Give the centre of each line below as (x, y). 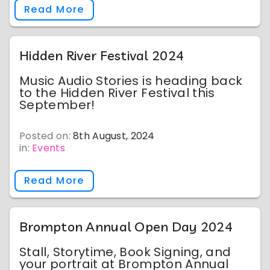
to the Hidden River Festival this (117, 93)
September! (57, 105)
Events (49, 148)
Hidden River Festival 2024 (102, 55)
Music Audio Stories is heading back (131, 81)
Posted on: (46, 136)
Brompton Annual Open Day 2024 (126, 227)
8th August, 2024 (114, 136)
